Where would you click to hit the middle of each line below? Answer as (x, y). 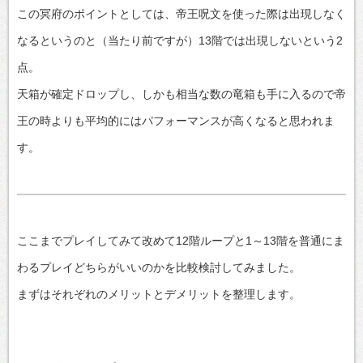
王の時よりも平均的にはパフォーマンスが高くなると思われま (176, 121)
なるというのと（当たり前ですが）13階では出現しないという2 (180, 41)
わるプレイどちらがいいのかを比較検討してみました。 (159, 268)
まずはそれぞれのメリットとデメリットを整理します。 (159, 295)
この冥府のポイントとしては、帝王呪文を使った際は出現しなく (181, 14)
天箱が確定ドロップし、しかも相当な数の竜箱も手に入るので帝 (181, 94)
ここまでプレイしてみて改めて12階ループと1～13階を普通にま (181, 241)
